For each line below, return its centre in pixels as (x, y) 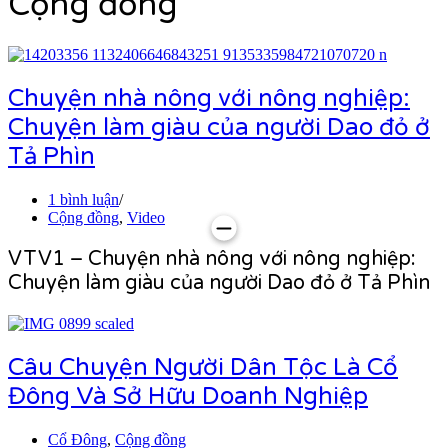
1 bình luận (83, 199)
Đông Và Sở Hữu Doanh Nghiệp (188, 396)
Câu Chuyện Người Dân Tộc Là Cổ (203, 367)
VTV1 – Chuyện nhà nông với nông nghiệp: (212, 258)
